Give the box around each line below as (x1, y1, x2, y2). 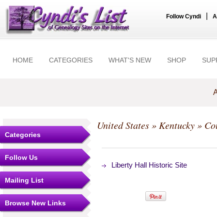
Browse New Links (5, 199, 66, 207)
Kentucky (159, 119, 195, 131)
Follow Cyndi (166, 13, 201, 20)
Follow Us (5, 154, 38, 161)
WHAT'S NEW (108, 56, 151, 64)
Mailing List (5, 176, 44, 184)
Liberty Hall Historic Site (111, 161, 187, 169)
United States (97, 119, 149, 131)
